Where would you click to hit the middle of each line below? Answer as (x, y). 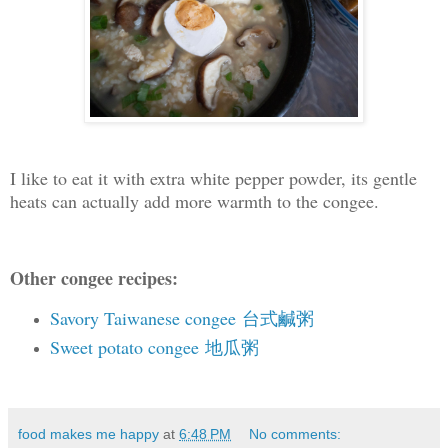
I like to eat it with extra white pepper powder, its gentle (213, 177)
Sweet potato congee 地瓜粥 (154, 347)
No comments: (295, 433)
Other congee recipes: (94, 278)
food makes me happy (88, 433)
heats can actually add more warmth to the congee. (194, 200)
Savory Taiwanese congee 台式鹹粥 (181, 318)
